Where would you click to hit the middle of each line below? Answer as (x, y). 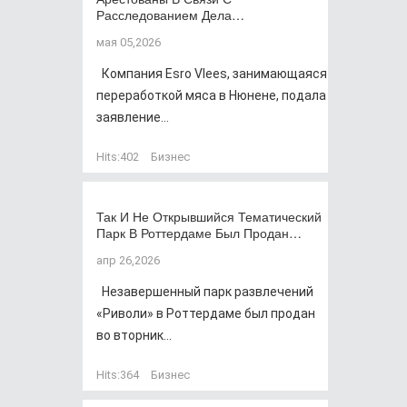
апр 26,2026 (128, 260)
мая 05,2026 (129, 42)
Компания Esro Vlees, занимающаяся (212, 74)
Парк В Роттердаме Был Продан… (199, 233)
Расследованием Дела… (170, 15)
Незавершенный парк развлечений (205, 292)
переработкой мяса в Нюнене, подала (211, 95)
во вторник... (134, 335)
